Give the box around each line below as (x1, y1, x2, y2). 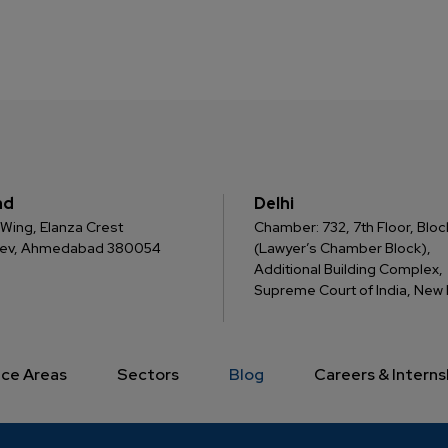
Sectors (116, 364, 179, 385)
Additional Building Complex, (254, 260, 443, 278)
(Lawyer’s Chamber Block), (254, 239, 431, 257)
